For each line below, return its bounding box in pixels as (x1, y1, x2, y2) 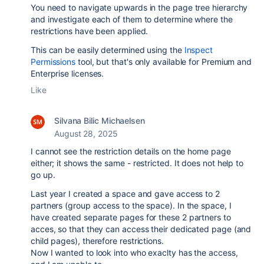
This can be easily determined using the (31, 44, 184, 55)
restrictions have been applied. (31, 25, 148, 36)
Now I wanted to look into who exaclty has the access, (31, 247, 238, 258)
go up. (31, 169, 58, 180)
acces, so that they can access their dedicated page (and (31, 223, 252, 234)
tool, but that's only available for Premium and (75, 56, 252, 67)
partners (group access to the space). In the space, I (31, 200, 232, 210)
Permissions (31, 56, 76, 67)
